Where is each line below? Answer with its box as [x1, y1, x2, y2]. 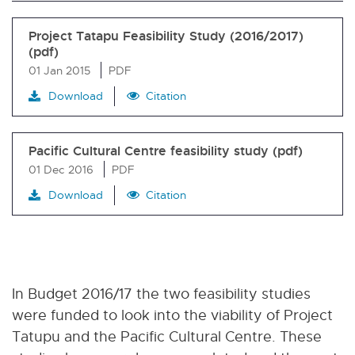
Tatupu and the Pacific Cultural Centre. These [12, 327, 322, 345]
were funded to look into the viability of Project [12, 306, 333, 323]
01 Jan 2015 [29, 63, 90, 77]
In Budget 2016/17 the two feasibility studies [12, 284, 311, 302]
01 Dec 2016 [29, 162, 94, 176]
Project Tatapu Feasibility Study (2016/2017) [29, 27, 303, 44]
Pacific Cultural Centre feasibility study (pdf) [29, 142, 303, 158]
